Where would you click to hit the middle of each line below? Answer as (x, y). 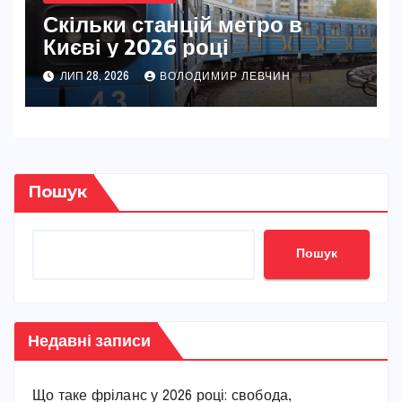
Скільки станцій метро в (172, 23)
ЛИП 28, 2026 (94, 78)
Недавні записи (89, 339)
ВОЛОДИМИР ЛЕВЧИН (225, 78)
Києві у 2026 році (135, 45)
